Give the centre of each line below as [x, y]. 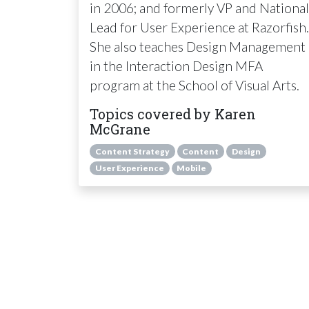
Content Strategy [132, 151]
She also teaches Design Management [198, 46]
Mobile [192, 168]
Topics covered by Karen [173, 113]
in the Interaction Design [162, 66]
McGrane [120, 129]
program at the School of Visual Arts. [195, 85]
